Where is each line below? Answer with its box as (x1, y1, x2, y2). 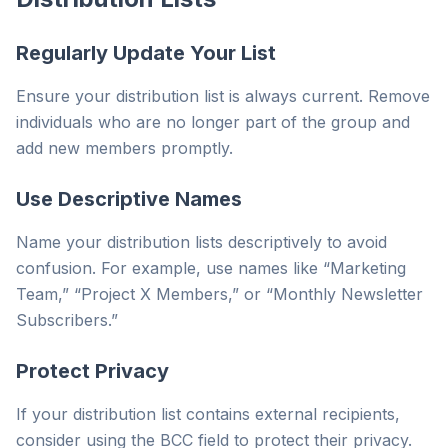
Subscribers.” (16, 310, 118, 330)
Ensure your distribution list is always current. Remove (16, 86, 430, 106)
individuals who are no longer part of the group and (16, 112, 410, 132)
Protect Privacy (16, 359, 169, 383)
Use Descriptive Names (16, 187, 242, 211)
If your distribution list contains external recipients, (16, 404, 400, 424)
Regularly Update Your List (16, 41, 276, 65)
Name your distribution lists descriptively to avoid (16, 232, 387, 252)
